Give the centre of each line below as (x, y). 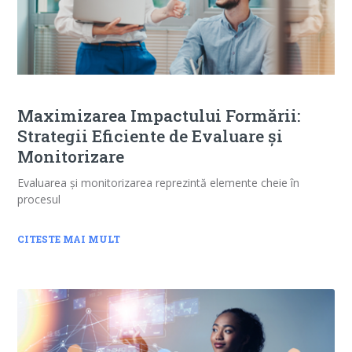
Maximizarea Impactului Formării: (159, 116)
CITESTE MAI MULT (69, 239)
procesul (39, 200)
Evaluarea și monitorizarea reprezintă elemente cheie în (159, 183)
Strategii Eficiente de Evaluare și (150, 136)
